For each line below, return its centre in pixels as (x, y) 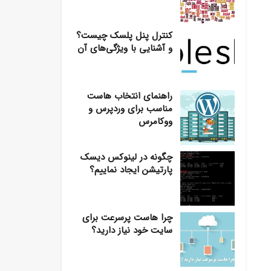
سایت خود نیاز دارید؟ (132, 231)
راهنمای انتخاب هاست (129, 96)
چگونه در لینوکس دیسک (126, 157)
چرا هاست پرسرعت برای (127, 218)
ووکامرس (155, 122)
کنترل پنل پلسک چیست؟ (124, 35)
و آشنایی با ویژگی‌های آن (125, 48)
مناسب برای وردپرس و (130, 109)
